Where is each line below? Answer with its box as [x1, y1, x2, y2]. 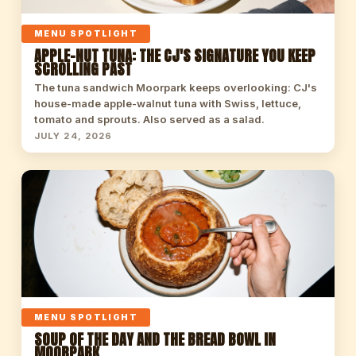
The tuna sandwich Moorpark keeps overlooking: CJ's [33, 81, 317, 94]
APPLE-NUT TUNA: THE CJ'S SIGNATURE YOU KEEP [33, 44, 315, 67]
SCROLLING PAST [33, 58, 132, 80]
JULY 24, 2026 [33, 130, 113, 141]
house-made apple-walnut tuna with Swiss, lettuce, [33, 97, 301, 110]
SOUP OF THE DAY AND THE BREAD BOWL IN [33, 328, 276, 350]
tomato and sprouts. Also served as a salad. [33, 113, 265, 126]
